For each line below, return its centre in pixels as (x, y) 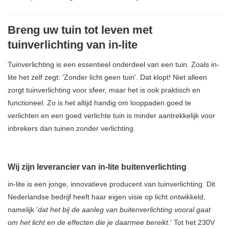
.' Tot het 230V (191, 222)
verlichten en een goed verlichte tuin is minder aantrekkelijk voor (111, 115)
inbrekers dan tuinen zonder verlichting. (72, 128)
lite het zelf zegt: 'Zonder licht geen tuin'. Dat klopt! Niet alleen (107, 77)
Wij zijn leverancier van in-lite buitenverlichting (97, 167)
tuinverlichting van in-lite (73, 44)
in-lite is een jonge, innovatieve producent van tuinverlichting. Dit (111, 184)
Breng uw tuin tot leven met (80, 30)
